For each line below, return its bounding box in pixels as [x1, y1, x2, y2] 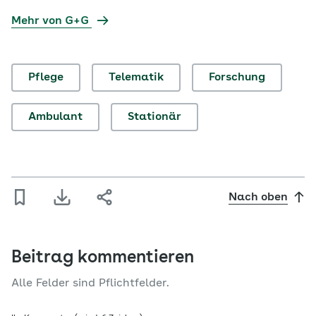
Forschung [209, 72, 265, 84]
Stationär [128, 111, 181, 123]
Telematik [109, 72, 164, 84]
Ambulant [28, 111, 83, 123]
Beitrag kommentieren [11, 250, 194, 267]
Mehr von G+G [11, 16, 92, 28]
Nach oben [229, 192, 288, 204]
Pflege [28, 72, 63, 84]
